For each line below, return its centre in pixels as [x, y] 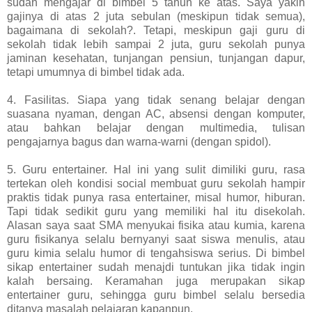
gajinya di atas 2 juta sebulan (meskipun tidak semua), [156, 16]
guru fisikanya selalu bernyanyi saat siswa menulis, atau [156, 239]
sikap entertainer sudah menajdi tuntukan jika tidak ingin [156, 267]
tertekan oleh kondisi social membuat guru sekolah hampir [156, 183]
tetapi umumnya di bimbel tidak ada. [96, 72]
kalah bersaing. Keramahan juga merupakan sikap [156, 281]
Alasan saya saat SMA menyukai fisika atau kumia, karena [156, 225]
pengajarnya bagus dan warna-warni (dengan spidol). [139, 141]
